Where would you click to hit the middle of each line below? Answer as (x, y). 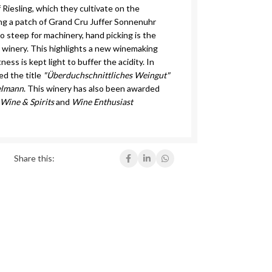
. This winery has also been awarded (92, 88)
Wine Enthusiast (103, 102)
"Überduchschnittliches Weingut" (107, 75)
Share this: (34, 158)
